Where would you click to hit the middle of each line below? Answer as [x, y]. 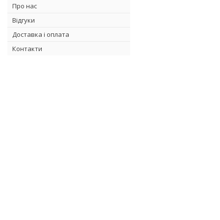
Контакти [27, 48]
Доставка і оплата [41, 34]
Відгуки [24, 20]
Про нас [25, 6]
